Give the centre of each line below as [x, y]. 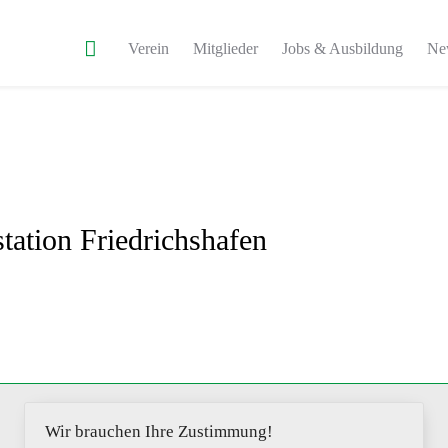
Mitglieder [226, 48]
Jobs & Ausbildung [343, 48]
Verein [149, 48]
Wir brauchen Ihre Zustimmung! [159, 431]
